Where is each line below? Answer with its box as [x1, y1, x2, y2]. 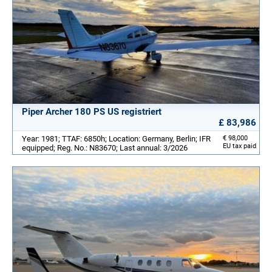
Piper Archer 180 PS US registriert [22, 106, 161, 117]
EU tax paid [223, 141, 256, 150]
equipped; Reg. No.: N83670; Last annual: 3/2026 [22, 143, 188, 152]
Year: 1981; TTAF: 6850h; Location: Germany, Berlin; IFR [22, 134, 211, 143]
